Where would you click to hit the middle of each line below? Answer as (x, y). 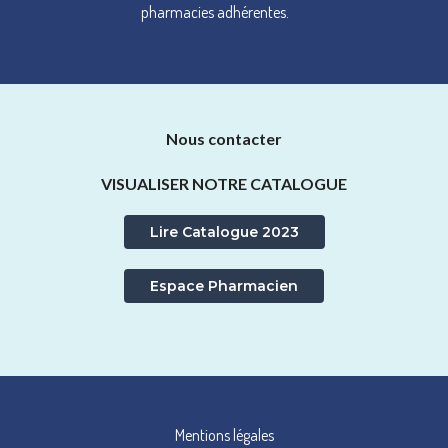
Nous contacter (224, 139)
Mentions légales (224, 435)
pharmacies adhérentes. (215, 12)
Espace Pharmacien (224, 286)
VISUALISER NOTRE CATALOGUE (224, 184)
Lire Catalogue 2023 (224, 232)
